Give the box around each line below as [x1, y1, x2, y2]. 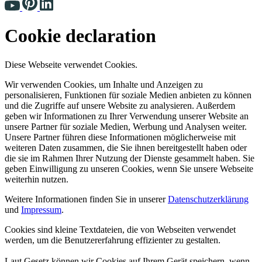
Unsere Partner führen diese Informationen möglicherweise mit [5, 132, 236, 142]
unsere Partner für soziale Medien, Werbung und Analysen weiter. [5, 121, 247, 132]
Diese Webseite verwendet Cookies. [5, 59, 137, 70]
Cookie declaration [5, 25, 156, 47]
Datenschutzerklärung [168, 194, 249, 204]
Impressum [21, 204, 61, 215]
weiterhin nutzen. [5, 174, 68, 184]
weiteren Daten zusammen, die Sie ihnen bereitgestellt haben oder [5, 142, 247, 153]
